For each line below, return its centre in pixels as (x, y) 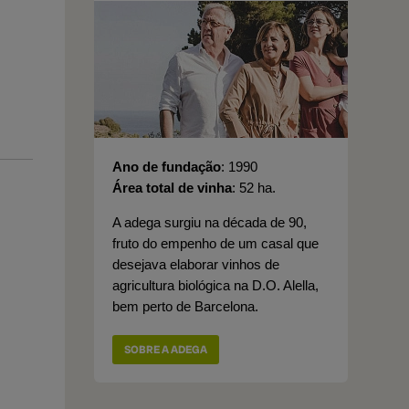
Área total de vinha (172, 188)
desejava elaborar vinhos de (196, 264)
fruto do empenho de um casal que (215, 243)
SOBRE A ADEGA (166, 350)
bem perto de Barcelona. (185, 306)
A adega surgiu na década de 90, (210, 222)
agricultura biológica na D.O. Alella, (215, 285)
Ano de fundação (167, 167)
